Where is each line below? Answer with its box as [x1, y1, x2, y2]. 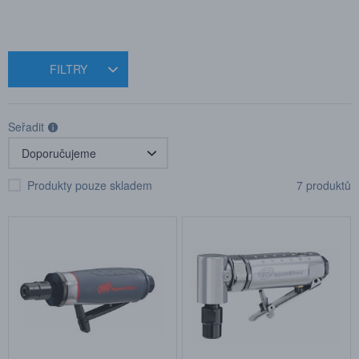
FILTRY [49, 61, 87, 77]
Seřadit [8, 119, 44, 135]
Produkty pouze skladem [27, 177, 152, 193]
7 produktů [296, 177, 351, 193]
